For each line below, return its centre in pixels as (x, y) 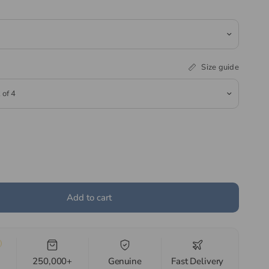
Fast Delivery (198, 261)
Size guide (220, 67)
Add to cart (89, 197)
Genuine (125, 261)
